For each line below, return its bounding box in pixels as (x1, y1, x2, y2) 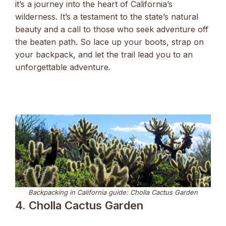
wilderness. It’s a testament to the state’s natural (15, 12, 198, 22)
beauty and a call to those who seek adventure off (15, 24, 208, 35)
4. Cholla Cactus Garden (15, 199, 143, 212)
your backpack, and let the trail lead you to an (15, 49, 193, 60)
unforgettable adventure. (15, 62, 110, 73)
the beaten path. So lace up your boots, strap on (15, 37, 204, 47)
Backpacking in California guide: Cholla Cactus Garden (28, 188, 198, 197)
